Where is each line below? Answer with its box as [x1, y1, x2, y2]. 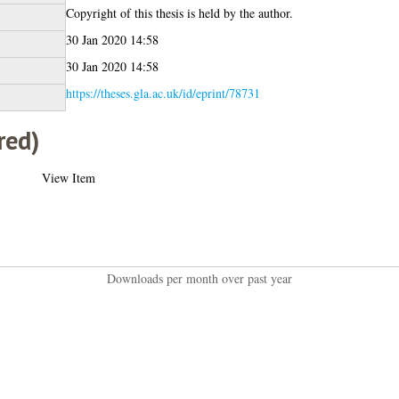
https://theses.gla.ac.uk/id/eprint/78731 [65, 84, 260, 102]
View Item [41, 168, 95, 186]
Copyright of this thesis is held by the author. [65, 4, 293, 21]
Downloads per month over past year [106, 269, 292, 287]
